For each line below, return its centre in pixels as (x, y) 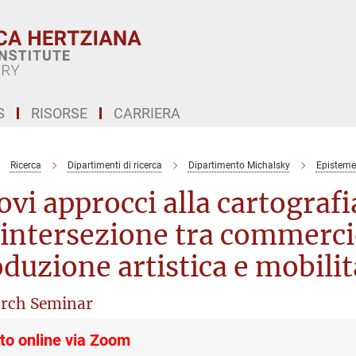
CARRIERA (147, 113)
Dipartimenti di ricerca (114, 165)
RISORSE (59, 113)
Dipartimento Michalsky (239, 165)
